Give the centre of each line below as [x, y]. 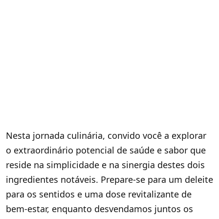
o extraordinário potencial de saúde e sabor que [106, 150]
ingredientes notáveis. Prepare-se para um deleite [109, 180]
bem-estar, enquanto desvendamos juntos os [99, 209]
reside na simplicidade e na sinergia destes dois [105, 165]
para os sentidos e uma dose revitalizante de [99, 194]
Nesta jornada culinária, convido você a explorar [106, 136]
